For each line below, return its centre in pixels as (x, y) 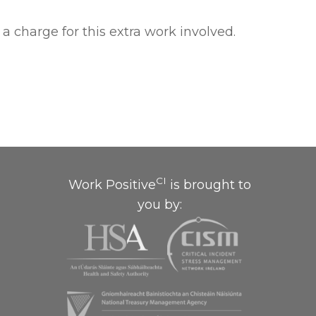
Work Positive (112, 185)
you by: (159, 205)
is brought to (208, 185)
